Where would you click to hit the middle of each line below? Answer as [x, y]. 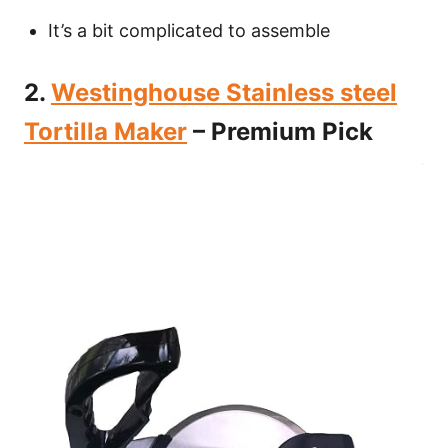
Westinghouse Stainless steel [224, 93]
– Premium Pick [280, 132]
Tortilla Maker [105, 132]
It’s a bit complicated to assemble [189, 31]
